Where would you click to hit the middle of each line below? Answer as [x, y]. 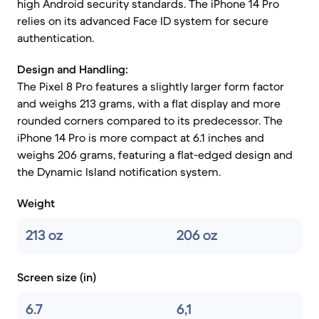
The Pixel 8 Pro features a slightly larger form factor [151, 86]
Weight [36, 203]
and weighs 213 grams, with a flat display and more [149, 103]
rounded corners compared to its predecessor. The [150, 120]
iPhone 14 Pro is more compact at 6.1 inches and [141, 137]
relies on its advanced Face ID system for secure [143, 21]
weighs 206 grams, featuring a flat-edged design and [155, 155]
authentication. [56, 38]
